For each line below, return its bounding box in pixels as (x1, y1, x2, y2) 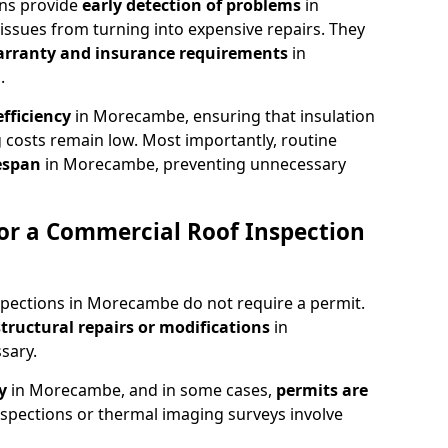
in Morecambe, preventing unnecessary (45, 152, 346, 175)
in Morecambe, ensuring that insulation (75, 104, 375, 127)
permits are (276, 378, 368, 401)
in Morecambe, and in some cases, (11, 378, 276, 401)
